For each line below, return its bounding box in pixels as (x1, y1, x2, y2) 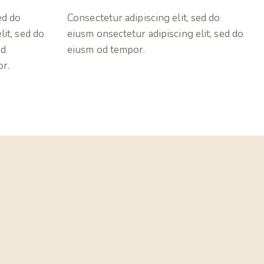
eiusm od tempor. (67, 43, 146, 57)
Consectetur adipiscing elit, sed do (67, 11, 220, 25)
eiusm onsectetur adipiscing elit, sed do (67, 27, 244, 41)
